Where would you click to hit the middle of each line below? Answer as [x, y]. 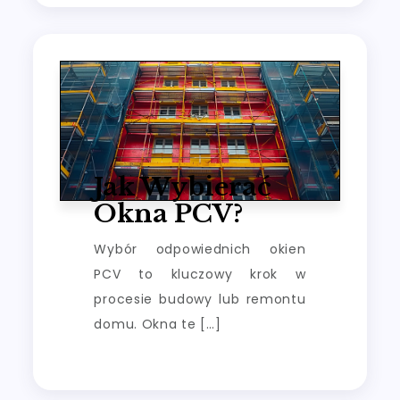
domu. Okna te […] [158, 325]
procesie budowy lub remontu [200, 300]
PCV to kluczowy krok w [200, 275]
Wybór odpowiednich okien [200, 250]
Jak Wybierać [183, 187]
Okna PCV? [169, 214]
